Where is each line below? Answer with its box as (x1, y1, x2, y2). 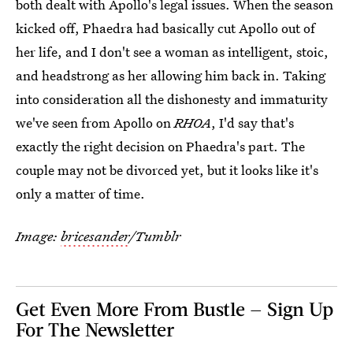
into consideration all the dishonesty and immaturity (16, 89, 328, 108)
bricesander (61, 226, 129, 245)
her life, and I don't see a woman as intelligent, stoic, (16, 42, 329, 61)
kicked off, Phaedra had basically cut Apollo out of (16, 18, 315, 37)
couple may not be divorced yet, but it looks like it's (16, 160, 318, 179)
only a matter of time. (16, 184, 145, 203)
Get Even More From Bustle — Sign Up (16, 296, 333, 320)
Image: (16, 226, 61, 245)
